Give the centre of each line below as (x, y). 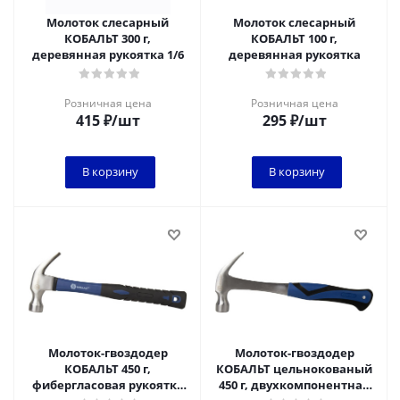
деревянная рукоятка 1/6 (108, 54)
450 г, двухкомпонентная (294, 385)
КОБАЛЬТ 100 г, (294, 38)
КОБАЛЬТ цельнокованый (294, 369)
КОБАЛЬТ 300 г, (108, 38)
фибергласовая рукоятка (108, 385)
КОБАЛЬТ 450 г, (108, 369)
